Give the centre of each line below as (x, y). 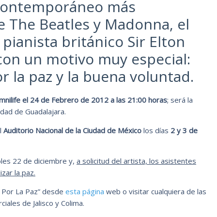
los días (156, 130)
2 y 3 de (184, 130)
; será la (180, 100)
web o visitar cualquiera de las (155, 191)
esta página (85, 191)
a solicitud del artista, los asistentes (136, 161)
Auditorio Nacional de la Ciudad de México (72, 130)
